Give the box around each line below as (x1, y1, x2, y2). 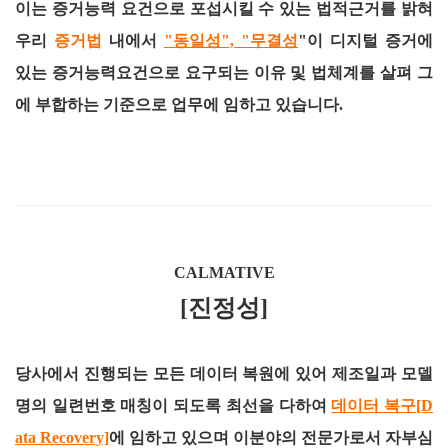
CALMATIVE (173, 264, 275, 281)
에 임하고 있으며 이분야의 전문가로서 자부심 (109, 429, 433, 446)
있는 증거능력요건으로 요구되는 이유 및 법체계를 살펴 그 (15, 64, 433, 81)
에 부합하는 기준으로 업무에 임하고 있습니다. (15, 96, 343, 113)
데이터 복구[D (331, 397, 434, 414)
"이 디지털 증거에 (298, 32, 433, 49)
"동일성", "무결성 (164, 32, 298, 49)
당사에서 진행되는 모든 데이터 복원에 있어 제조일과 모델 (15, 365, 433, 382)
